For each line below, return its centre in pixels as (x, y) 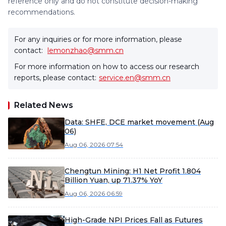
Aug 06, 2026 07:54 (94, 145)
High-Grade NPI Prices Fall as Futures (134, 220)
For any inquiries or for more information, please (98, 39)
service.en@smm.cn (135, 78)
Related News (44, 105)
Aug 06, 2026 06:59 (94, 193)
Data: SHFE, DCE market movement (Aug (139, 122)
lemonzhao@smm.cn (86, 50)
